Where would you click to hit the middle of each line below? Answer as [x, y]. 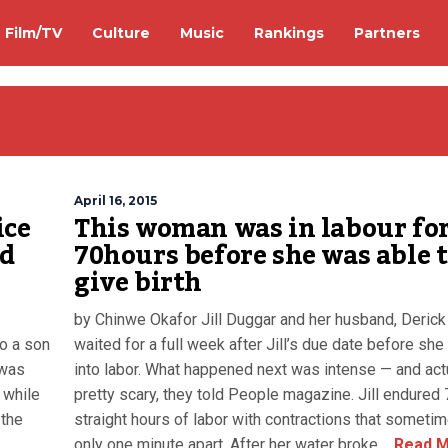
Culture [121, 32]
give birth [138, 283]
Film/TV [33, 32]
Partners [387, 32]
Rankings [289, 32]
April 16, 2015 [115, 200]
